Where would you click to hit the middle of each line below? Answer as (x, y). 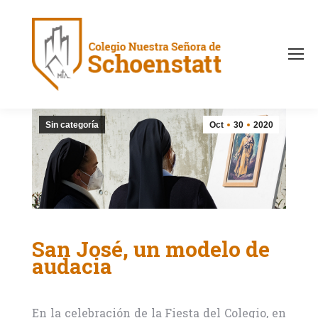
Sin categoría (72, 125)
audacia (72, 266)
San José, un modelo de (150, 249)
